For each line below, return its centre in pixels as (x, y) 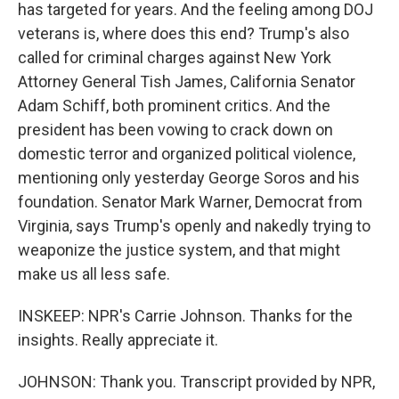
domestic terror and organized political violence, (187, 154)
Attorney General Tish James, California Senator (187, 81)
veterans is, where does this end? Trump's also (183, 33)
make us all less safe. (94, 274)
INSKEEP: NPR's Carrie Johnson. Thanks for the (185, 316)
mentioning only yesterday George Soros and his (189, 178)
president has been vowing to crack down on (175, 130)
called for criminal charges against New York (175, 57)
